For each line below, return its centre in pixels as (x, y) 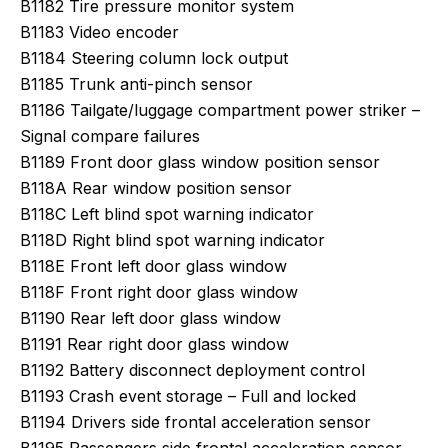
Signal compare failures (110, 136)
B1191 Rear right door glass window (154, 344)
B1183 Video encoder (99, 32)
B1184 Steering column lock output (154, 58)
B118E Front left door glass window (153, 266)
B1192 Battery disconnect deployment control (192, 370)
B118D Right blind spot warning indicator (172, 240)
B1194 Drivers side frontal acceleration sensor (195, 422)
